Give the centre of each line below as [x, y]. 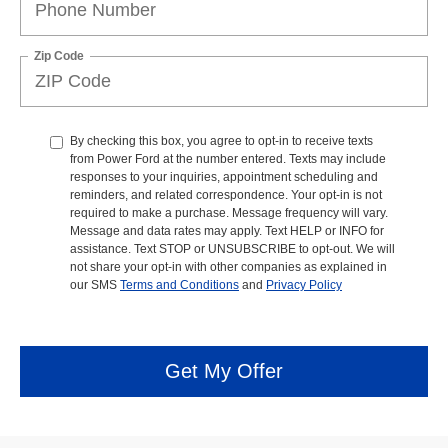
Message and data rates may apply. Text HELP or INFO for [227, 230]
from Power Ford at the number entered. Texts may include [228, 158]
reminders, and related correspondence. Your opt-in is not [226, 194]
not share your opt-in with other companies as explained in [228, 266]
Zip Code [59, 55]
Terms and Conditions [179, 284]
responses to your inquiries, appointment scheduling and [224, 176]
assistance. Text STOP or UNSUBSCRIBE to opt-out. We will [232, 248]
